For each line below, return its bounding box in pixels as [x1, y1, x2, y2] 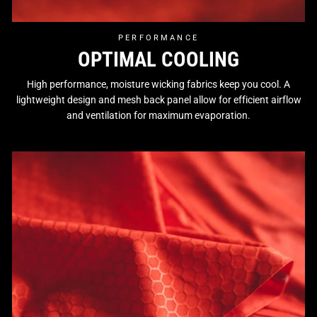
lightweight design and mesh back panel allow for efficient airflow [16, 94, 301, 105]
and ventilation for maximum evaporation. [67, 110, 250, 121]
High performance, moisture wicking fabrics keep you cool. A [27, 79, 290, 90]
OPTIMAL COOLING [78, 47, 239, 71]
